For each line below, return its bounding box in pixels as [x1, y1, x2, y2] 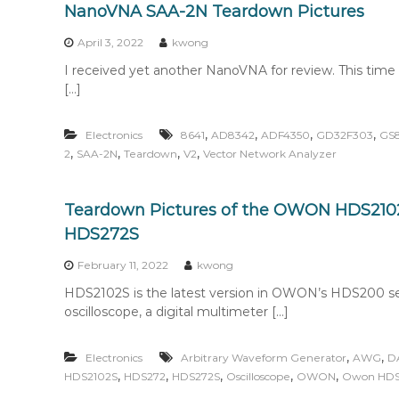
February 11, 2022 [77, 258, 168, 272]
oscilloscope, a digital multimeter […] [64, 304, 289, 320]
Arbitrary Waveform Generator [181, 351, 346, 364]
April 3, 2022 [77, 36, 143, 49]
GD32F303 [316, 128, 373, 142]
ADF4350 [261, 128, 310, 142]
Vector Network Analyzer [203, 147, 337, 160]
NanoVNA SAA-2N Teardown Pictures [64, 2, 364, 21]
